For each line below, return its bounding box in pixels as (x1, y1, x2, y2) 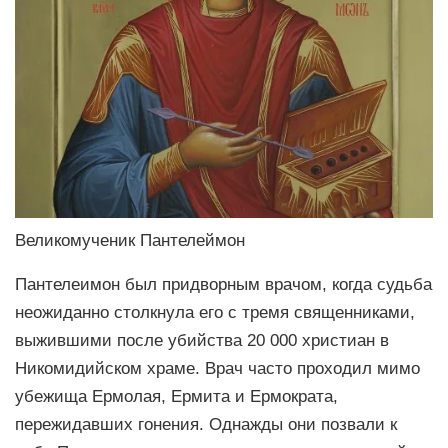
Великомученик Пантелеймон (15, 230, 245, 249)
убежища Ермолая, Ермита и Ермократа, (15, 387, 338, 406)
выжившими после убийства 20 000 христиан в (15, 331, 389, 350)
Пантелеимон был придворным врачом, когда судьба (15, 275, 432, 294)
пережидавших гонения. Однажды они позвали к (15, 415, 397, 434)
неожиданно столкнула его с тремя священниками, (15, 303, 415, 322)
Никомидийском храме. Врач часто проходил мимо (15, 359, 420, 378)
